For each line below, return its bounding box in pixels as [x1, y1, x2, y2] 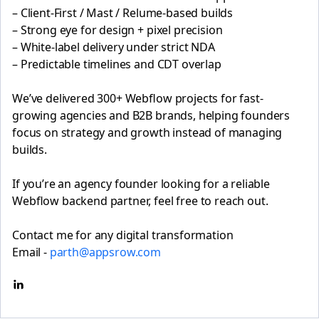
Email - [12, 244, 50, 260]
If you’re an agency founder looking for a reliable [12, 176, 270, 192]
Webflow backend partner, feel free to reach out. [12, 193, 268, 209]
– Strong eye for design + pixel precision [12, 22, 223, 38]
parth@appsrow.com [49, 244, 162, 260]
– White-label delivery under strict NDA [12, 39, 215, 55]
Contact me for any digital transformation [12, 227, 234, 243]
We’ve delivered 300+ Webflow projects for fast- [12, 90, 263, 106]
